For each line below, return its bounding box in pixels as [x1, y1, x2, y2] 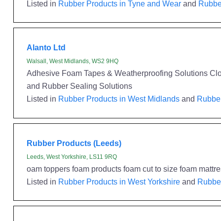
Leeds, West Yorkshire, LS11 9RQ [26, 153, 117, 160]
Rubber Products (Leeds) [26, 138, 121, 147]
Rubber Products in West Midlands [58, 94, 180, 103]
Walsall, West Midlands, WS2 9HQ [26, 58, 118, 65]
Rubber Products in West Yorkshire [58, 177, 180, 186]
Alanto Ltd [26, 43, 66, 52]
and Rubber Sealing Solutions [26, 81, 132, 90]
